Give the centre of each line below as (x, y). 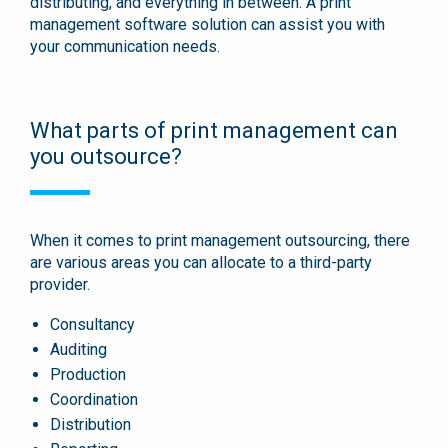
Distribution (90, 425)
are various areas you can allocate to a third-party (201, 263)
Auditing (78, 350)
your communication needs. (131, 47)
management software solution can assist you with (207, 25)
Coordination (94, 400)
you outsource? (106, 157)
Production (88, 375)
